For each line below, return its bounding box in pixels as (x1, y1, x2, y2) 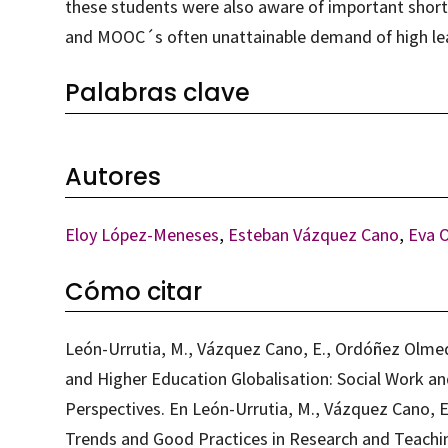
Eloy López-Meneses (64, 223, 219, 247)
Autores (64, 160, 161, 194)
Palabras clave (64, 76, 250, 110)
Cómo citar (64, 274, 202, 308)
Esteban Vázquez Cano (227, 223, 399, 247)
